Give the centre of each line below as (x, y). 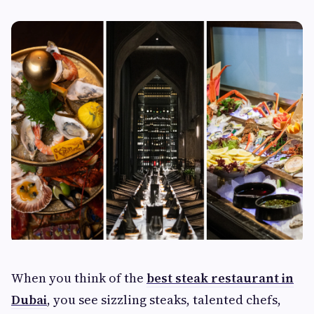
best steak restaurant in (220, 278)
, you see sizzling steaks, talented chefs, (164, 300)
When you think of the (79, 278)
